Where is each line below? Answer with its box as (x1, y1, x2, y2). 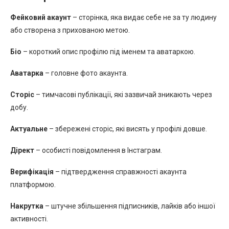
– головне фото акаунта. (43, 68, 128, 77)
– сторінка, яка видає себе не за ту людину (71, 13, 217, 21)
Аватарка (10, 68, 43, 77)
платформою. (10, 180, 56, 189)
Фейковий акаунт (10, 13, 71, 21)
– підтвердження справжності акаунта (54, 167, 187, 176)
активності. (10, 214, 48, 223)
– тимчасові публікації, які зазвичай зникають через (34, 90, 212, 99)
